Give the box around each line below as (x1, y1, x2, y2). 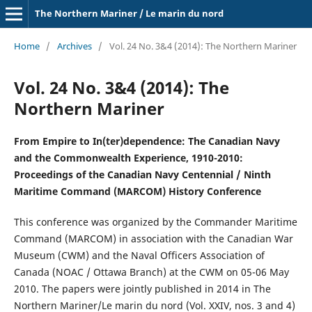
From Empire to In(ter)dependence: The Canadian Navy (13, 134, 280, 148)
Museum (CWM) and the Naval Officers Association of (13, 248, 265, 262)
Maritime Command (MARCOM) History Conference (13, 184, 261, 198)
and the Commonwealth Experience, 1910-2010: (13, 150, 243, 164)
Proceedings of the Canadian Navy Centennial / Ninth (13, 167, 271, 181)
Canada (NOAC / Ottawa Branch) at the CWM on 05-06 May (13, 265, 289, 279)
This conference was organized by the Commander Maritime (13, 214, 297, 228)
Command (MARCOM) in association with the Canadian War (13, 231, 293, 245)
